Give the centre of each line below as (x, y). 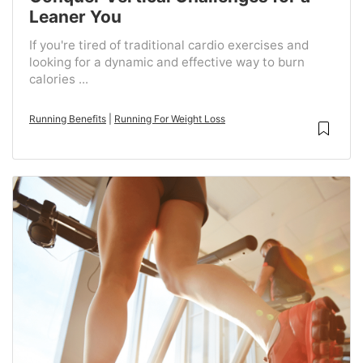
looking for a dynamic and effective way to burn (167, 62)
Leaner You (75, 17)
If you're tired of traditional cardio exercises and (169, 45)
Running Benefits (68, 119)
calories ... (59, 79)
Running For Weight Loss (170, 119)
